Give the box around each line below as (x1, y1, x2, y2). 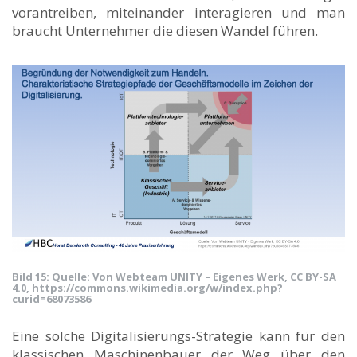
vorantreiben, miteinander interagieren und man (12, 3, 345, 22)
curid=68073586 (12, 292, 91, 307)
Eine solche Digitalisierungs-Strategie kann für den (12, 327, 345, 346)
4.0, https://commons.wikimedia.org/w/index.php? (12, 280, 283, 296)
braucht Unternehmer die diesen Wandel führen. (12, 22, 318, 40)
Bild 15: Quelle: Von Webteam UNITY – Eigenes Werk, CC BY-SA (12, 269, 336, 284)
